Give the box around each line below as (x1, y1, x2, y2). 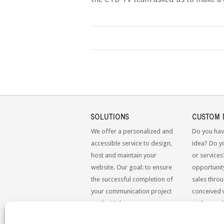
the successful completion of (91, 175, 173, 183)
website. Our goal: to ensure (91, 163, 172, 171)
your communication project (91, 187, 171, 195)
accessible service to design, (91, 139, 172, 147)
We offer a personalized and (91, 127, 173, 135)
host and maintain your (91, 151, 156, 159)
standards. (191, 211, 222, 219)
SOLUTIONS (91, 110, 129, 122)
